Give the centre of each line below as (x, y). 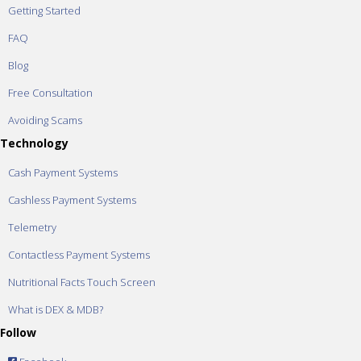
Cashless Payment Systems (72, 200)
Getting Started (44, 10)
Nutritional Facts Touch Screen (82, 282)
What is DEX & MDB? (56, 309)
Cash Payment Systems (63, 172)
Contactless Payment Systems (79, 255)
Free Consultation (50, 93)
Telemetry (32, 227)
